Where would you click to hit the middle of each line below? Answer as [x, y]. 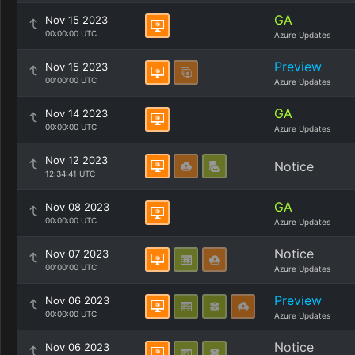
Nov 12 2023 [76, 160]
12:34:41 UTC [70, 174]
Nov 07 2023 [77, 254]
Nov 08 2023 [77, 207]
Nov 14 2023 [76, 113]
